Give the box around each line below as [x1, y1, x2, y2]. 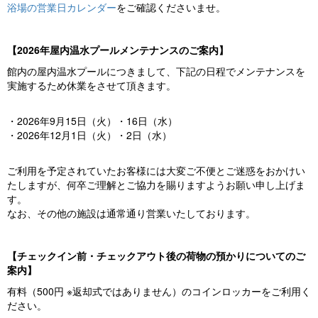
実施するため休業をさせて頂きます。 [7, 78, 176, 93]
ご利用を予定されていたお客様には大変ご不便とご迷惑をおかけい [7, 163, 305, 178]
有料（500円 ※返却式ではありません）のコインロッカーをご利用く [7, 284, 311, 299]
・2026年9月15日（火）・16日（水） [7, 114, 177, 128]
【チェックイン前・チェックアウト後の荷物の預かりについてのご [7, 248, 305, 263]
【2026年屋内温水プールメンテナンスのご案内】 [7, 43, 229, 57]
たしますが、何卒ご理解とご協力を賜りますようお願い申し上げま [7, 177, 305, 192]
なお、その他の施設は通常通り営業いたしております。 [7, 206, 256, 221]
